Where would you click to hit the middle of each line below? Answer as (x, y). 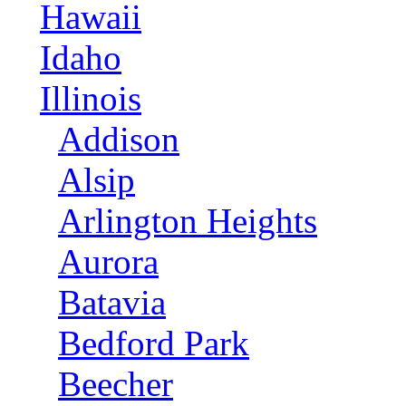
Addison (119, 139)
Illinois (91, 98)
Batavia (112, 302)
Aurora (108, 261)
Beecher (116, 384)
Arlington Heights (188, 221)
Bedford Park (154, 343)
